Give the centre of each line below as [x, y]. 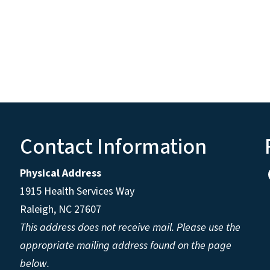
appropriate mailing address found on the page [125, 246]
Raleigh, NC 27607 [60, 210]
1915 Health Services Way [78, 192]
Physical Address [61, 174]
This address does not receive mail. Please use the [130, 228]
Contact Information [113, 147]
